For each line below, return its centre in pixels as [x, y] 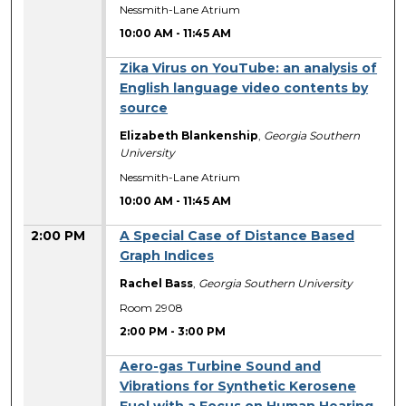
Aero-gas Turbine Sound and [221, 367]
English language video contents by [244, 88]
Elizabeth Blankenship [189, 136]
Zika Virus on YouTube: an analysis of [249, 68]
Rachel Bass [157, 284]
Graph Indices [167, 256]
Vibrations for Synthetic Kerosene [238, 387]
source [144, 108]
